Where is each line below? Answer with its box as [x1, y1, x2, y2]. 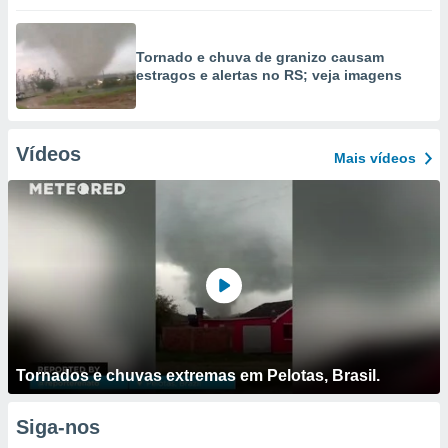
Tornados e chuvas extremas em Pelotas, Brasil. [16, 367, 380, 384]
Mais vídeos [334, 150, 416, 166]
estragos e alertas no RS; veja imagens [136, 67, 402, 83]
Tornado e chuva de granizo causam [136, 49, 384, 65]
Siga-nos [16, 416, 100, 438]
